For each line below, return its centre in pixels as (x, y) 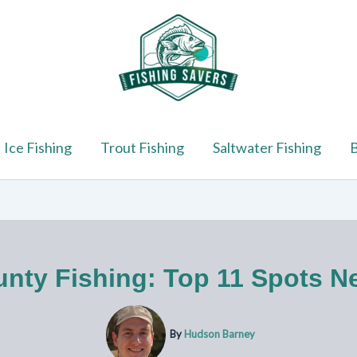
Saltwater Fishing (267, 147)
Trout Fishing (142, 147)
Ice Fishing (37, 147)
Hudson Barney (220, 333)
